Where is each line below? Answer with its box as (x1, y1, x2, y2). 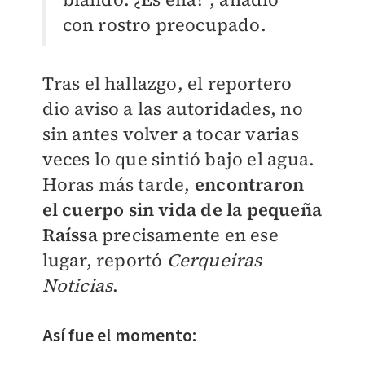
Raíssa (42, 222, 102, 248)
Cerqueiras (166, 248, 262, 273)
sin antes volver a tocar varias (42, 121, 299, 147)
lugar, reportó (42, 248, 167, 273)
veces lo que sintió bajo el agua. (42, 147, 315, 172)
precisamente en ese (101, 222, 279, 248)
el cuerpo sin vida (42, 197, 201, 222)
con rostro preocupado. (62, 12, 275, 37)
